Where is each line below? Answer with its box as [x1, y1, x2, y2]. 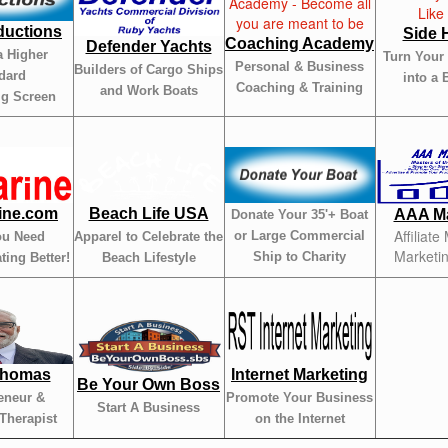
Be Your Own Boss [77, 376, 220, 393]
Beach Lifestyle [101, 250, 196, 265]
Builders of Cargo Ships [74, 62, 223, 77]
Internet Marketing [231, 366, 368, 383]
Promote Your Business [226, 390, 373, 405]
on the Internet [254, 411, 345, 426]
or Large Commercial [234, 228, 365, 243]
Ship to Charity [253, 249, 346, 264]
